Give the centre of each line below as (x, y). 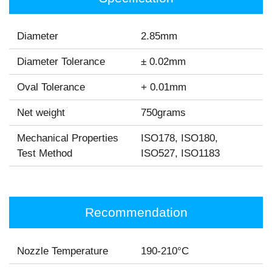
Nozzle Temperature (62, 251)
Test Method (44, 154)
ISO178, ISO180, (180, 138)
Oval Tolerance (51, 87)
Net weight (41, 113)
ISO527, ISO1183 (181, 154)
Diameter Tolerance (61, 62)
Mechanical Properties (67, 138)
